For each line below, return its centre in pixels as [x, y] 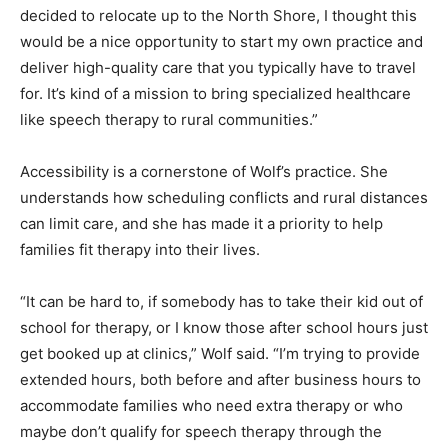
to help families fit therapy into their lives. [166, 261]
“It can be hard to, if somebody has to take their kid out [212, 313]
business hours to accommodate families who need [201, 417]
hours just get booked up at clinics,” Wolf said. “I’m [197, 365]
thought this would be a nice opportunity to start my [203, 27]
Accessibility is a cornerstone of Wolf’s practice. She [204, 183]
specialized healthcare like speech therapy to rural [198, 105]
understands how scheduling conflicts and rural [188, 209]
